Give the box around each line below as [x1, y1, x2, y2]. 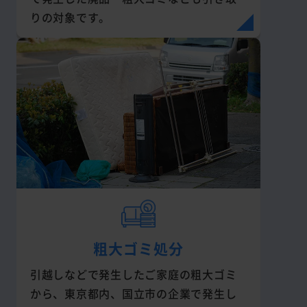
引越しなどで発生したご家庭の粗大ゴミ [29, 266, 237, 283]
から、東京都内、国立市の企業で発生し [29, 285, 237, 302]
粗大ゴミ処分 [93, 238, 184, 259]
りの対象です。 [29, 9, 110, 26]
